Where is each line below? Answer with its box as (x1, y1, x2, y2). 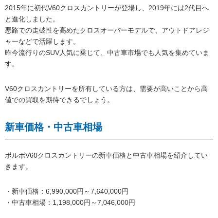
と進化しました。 (5, 15, 59, 23)
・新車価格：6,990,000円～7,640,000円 (5, 187, 128, 196)
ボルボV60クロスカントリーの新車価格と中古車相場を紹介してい (5, 151, 208, 160)
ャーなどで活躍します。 (5, 37, 80, 46)
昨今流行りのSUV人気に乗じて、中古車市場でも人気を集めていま (5, 49, 209, 57)
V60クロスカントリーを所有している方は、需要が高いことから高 (5, 85, 208, 93)
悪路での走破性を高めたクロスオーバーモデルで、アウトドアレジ (5, 26, 209, 35)
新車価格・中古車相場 (5, 122, 102, 133)
